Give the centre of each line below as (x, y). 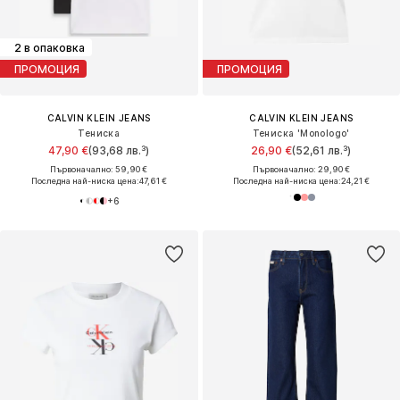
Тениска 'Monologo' (301, 133)
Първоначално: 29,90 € (301, 170)
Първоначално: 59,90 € (99, 170)
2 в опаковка (50, 47)
